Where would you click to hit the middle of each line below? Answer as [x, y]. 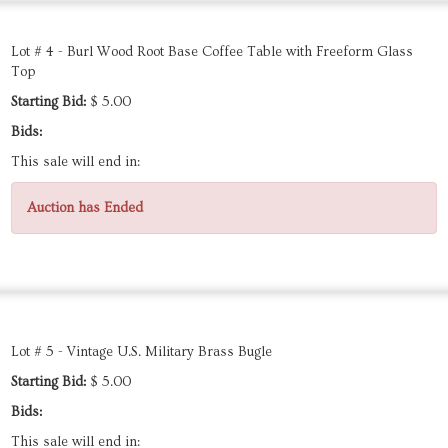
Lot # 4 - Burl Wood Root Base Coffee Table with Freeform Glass [212, 52]
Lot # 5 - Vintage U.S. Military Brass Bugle [141, 352]
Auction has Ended [85, 208]
